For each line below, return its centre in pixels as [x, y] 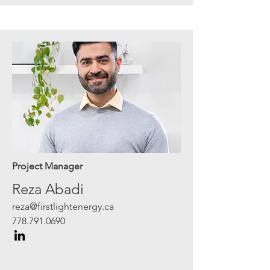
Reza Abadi [48, 189]
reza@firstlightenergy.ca [63, 206]
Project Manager [47, 166]
